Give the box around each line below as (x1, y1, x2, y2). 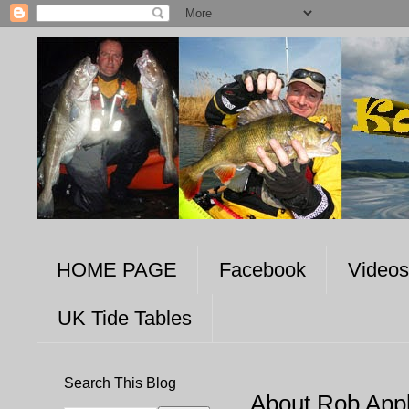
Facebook (219, 258, 306, 282)
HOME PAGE (57, 258, 177, 282)
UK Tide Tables (58, 306, 192, 330)
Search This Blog (64, 374, 176, 391)
